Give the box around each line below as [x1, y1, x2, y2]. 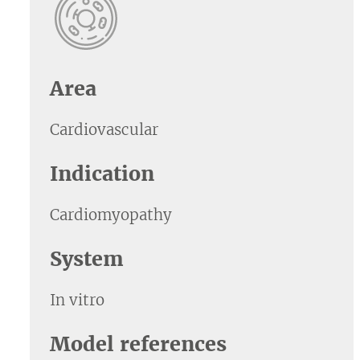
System [50, 246, 124, 272]
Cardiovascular [50, 121, 158, 139]
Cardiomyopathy [50, 206, 172, 224]
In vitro [50, 291, 104, 309]
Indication [50, 161, 154, 186]
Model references [50, 331, 227, 357]
